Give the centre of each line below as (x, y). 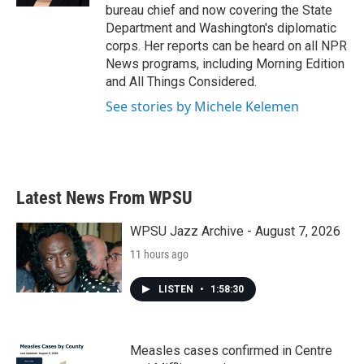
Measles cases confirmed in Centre (231, 351)
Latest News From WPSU (104, 198)
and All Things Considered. (181, 82)
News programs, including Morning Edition (225, 64)
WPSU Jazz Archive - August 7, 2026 (235, 231)
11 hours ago (159, 254)
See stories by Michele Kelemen (202, 106)
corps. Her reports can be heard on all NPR (226, 46)
